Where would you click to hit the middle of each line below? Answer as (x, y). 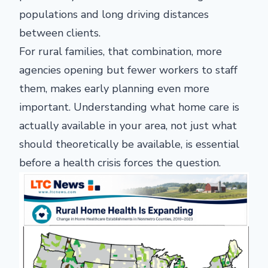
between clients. (60, 33)
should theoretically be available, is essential (129, 144)
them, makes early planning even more (114, 88)
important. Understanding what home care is (129, 107)
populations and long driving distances (114, 14)
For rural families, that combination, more (121, 51)
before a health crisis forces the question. (120, 162)
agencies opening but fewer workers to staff (128, 70)
